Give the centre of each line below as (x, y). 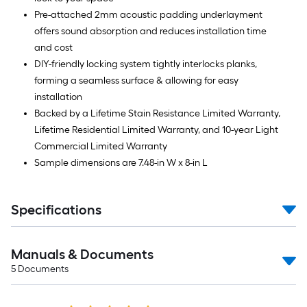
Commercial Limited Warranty (101, 146)
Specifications (56, 210)
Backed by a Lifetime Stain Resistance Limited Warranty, (157, 113)
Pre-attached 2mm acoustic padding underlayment (148, 15)
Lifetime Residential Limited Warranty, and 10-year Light (156, 130)
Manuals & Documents (82, 254)
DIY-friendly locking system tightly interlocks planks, (146, 64)
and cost (53, 48)
